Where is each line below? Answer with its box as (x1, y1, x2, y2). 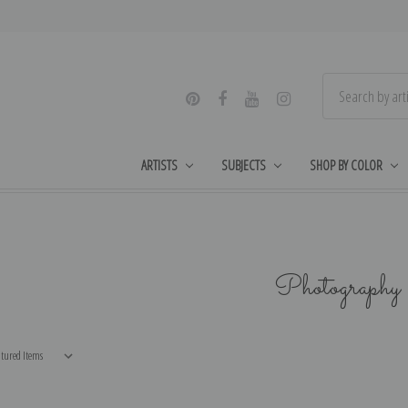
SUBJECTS (221, 155, 267, 174)
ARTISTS (141, 155, 178, 174)
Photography (274, 267, 401, 311)
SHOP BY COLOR (309, 155, 382, 174)
